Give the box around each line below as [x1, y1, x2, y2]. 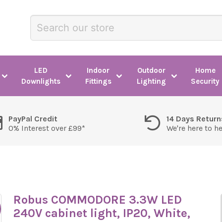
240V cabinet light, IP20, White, [13, 206, 190, 220]
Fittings [85, 77, 111, 86]
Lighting [136, 77, 166, 86]
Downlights [21, 77, 61, 86]
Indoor [87, 66, 110, 75]
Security [191, 77, 220, 86]
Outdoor [137, 66, 166, 75]
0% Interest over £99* [8, 123, 85, 133]
